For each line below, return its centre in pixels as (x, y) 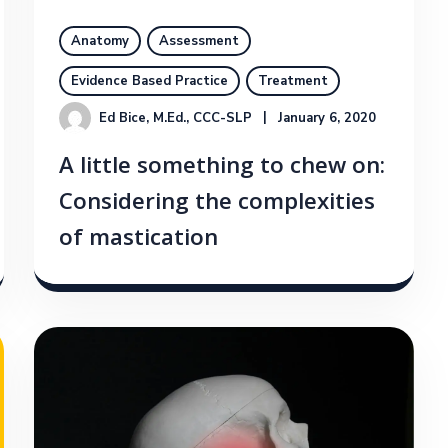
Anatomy (100, 41)
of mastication (138, 241)
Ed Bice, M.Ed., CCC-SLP (175, 118)
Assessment (199, 41)
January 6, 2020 (327, 118)
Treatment (293, 81)
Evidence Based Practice (149, 81)
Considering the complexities (217, 205)
